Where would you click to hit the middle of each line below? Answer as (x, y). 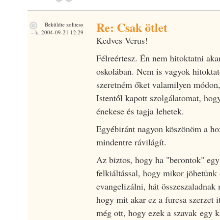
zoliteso (75, 24)
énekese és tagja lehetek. (140, 111)
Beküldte (55, 24)
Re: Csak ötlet (132, 27)
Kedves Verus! (122, 40)
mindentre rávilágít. (131, 142)
